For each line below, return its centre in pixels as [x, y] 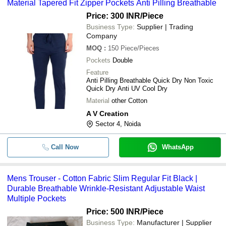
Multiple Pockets [37, 199]
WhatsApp [178, 147]
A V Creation [107, 114]
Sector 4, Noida [118, 124]
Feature [97, 72]
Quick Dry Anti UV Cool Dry [127, 89]
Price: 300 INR [113, 16]
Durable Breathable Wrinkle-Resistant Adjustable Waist [106, 188]
